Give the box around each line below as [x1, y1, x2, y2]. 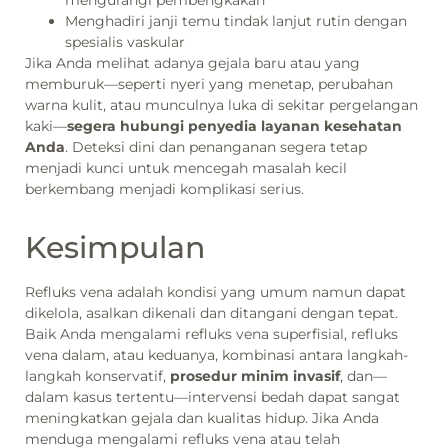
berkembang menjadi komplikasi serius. [25, 179, 304, 198]
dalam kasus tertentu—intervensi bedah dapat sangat [25, 387, 400, 406]
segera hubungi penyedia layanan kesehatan [67, 116, 402, 135]
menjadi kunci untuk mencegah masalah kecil [25, 158, 347, 177]
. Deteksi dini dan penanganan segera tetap [65, 137, 367, 156]
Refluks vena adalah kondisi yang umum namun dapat [25, 282, 406, 301]
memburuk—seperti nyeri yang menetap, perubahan [25, 74, 393, 93]
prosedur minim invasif [170, 366, 340, 385]
